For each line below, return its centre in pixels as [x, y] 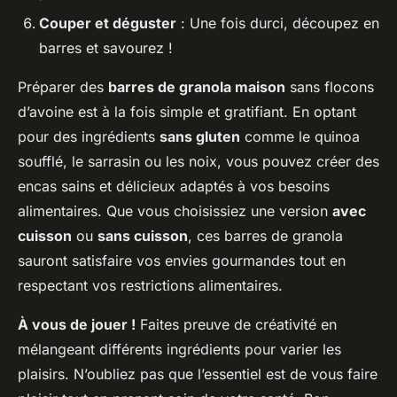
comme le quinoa [300, 136]
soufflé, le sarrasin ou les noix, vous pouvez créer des [198, 161]
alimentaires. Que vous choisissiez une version [175, 210]
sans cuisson [143, 235]
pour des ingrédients [89, 136]
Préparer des [63, 86]
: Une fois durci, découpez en [278, 23]
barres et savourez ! [106, 47]
